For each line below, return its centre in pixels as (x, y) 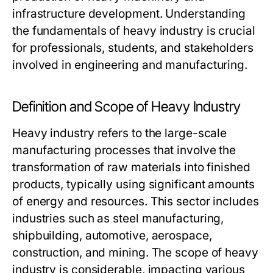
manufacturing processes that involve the (124, 150)
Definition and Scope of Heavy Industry (126, 107)
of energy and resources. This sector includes (136, 201)
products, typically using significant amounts (133, 184)
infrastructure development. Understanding (129, 14)
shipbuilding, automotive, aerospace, (112, 236)
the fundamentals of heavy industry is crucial (134, 31)
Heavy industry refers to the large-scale (120, 133)
